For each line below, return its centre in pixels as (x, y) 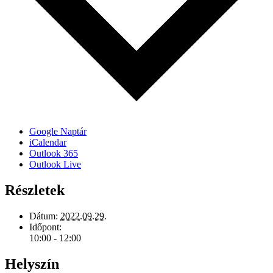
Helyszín (32, 264)
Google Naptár (58, 132)
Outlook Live (55, 165)
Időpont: (45, 227)
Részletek (35, 190)
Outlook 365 (54, 154)
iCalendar (48, 143)
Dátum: (44, 216)
